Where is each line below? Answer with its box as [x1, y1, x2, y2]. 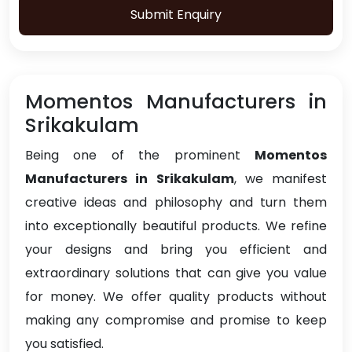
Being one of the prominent [25, 146, 255, 165]
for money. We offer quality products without [25, 288, 327, 306]
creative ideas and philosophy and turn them [25, 193, 327, 212]
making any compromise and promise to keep [25, 311, 327, 330]
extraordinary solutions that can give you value [25, 264, 327, 283]
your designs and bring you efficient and [25, 240, 327, 259]
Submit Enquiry [130, 5, 222, 24]
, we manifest [233, 170, 327, 189]
